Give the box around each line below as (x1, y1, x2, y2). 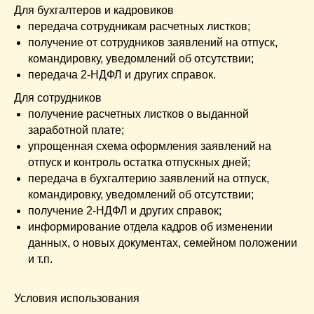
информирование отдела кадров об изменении (28, 221, 273, 233)
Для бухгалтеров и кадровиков (14, 4, 174, 17)
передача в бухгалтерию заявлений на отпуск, (28, 172, 269, 185)
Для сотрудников (14, 92, 102, 104)
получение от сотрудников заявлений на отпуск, (28, 36, 278, 49)
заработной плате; (28, 124, 124, 137)
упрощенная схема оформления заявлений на (28, 140, 271, 153)
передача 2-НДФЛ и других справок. (28, 69, 216, 81)
